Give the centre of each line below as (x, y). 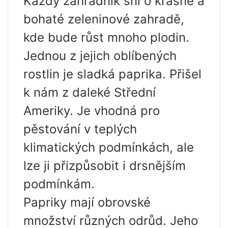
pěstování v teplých (80, 129)
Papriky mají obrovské (87, 202)
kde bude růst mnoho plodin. (106, 37)
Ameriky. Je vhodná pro (92, 111)
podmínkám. (59, 184)
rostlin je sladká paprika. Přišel (112, 74)
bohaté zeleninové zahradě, (104, 19)
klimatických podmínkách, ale (109, 147)
